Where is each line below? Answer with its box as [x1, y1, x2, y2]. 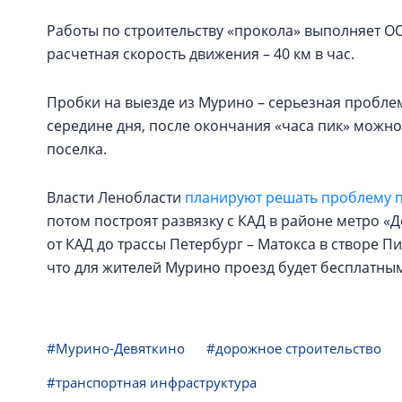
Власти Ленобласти [47, 188, 185, 207]
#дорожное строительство [206, 339, 381, 357]
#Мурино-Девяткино [47, 339, 185, 357]
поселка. [47, 139, 110, 159]
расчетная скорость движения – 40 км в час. [47, 44, 354, 64]
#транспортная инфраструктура [47, 373, 257, 391]
